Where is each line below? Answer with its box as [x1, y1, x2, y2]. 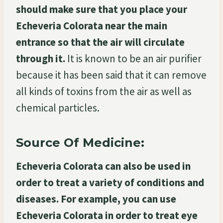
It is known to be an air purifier [65, 51, 202, 65]
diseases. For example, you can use [16, 192, 176, 206]
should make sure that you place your [16, 2, 187, 16]
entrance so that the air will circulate [16, 35, 185, 49]
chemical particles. [16, 101, 100, 114]
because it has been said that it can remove [16, 68, 207, 82]
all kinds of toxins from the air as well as [16, 84, 192, 98]
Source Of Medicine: [16, 135, 144, 150]
